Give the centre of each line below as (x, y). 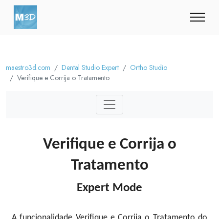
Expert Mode (109, 188)
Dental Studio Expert (90, 67)
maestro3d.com (28, 67)
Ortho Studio (149, 67)
